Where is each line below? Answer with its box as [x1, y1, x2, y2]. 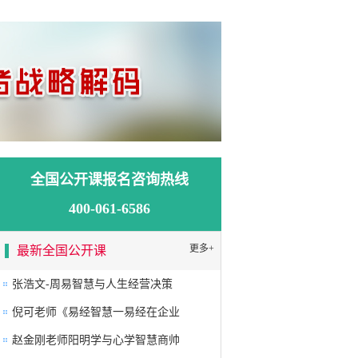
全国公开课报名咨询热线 [30, 172, 189, 188]
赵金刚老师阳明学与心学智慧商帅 [12, 334, 180, 346]
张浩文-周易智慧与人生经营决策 [12, 278, 173, 290]
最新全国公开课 [17, 244, 106, 257]
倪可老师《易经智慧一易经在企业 [12, 306, 180, 318]
